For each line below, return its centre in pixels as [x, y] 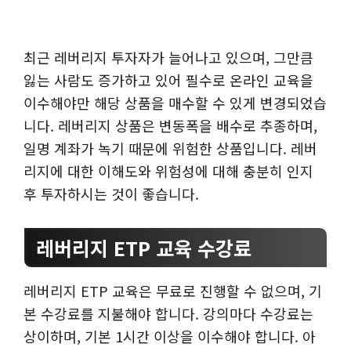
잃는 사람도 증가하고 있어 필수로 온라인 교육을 [168, 80]
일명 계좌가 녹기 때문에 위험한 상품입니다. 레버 [170, 148]
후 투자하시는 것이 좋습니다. [111, 193]
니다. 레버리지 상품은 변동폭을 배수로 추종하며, [170, 125]
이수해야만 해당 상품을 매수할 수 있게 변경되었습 [175, 102]
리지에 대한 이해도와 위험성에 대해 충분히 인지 [168, 170]
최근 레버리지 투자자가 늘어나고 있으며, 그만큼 [168, 57]
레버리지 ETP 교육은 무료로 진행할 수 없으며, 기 [173, 291]
